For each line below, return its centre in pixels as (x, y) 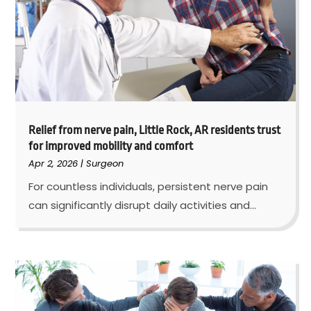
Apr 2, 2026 (53, 164)
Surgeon (105, 164)
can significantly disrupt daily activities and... (143, 205)
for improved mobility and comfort (111, 146)
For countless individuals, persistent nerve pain (149, 187)
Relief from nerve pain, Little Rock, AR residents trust (155, 131)
